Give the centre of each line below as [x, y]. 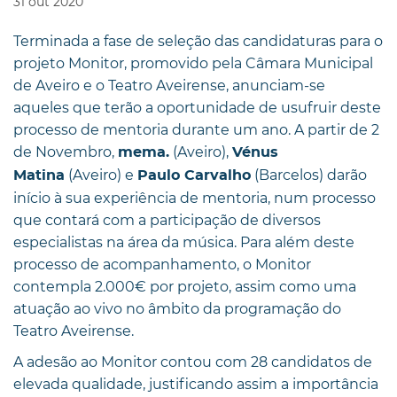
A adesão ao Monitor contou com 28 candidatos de [193, 362]
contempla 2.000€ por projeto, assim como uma [185, 286]
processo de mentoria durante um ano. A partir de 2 [196, 129]
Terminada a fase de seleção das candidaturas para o [198, 41]
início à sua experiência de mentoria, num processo [195, 198]
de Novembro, [66, 152]
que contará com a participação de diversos [167, 220]
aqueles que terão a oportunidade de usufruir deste [197, 107]
